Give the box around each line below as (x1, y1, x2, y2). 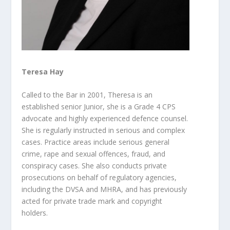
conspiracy (22, 161, 60, 171)
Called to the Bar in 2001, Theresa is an (22, 90, 153, 100)
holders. (22, 208, 48, 218)
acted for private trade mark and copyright (22, 196, 163, 206)
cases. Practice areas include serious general (22, 137, 170, 147)
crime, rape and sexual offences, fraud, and (22, 149, 166, 159)
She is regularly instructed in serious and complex (22, 125, 185, 136)
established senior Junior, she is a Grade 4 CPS (22, 102, 176, 112)
